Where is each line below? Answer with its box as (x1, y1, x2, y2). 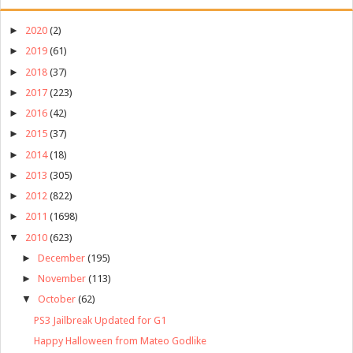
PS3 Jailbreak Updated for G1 (34, 314, 167, 326)
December (37, 251, 85, 264)
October (37, 293, 76, 306)
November (37, 273, 86, 285)
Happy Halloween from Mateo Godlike (34, 334, 207, 347)
